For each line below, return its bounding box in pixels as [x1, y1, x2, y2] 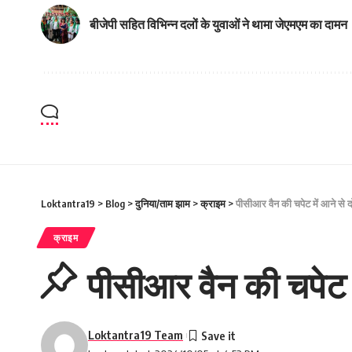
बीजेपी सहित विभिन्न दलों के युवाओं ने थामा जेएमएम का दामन [90, 16, 347, 32]
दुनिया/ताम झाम [135, 197, 190, 210]
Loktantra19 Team [88, 328, 183, 342]
